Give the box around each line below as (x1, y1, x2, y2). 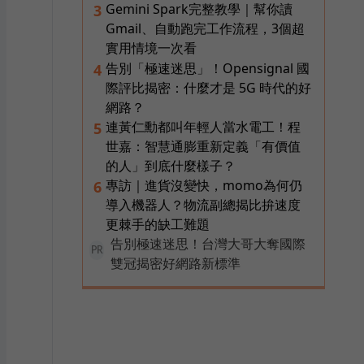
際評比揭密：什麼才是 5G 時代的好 (106, 79, 311, 97)
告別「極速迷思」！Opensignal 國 (106, 59, 310, 77)
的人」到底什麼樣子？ (106, 157, 236, 175)
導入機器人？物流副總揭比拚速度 (106, 196, 301, 214)
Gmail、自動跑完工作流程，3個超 (106, 19, 305, 37)
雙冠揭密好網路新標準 (110, 254, 240, 272)
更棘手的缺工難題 (106, 215, 210, 233)
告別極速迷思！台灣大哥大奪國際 (110, 235, 305, 253)
